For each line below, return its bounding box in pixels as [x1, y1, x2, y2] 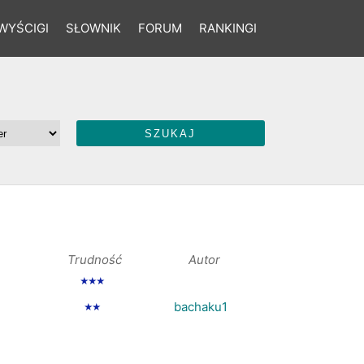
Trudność [67, 252, 122, 267]
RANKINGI [198, 20, 257, 36]
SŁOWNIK [65, 20, 121, 36]
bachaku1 [174, 299, 228, 314]
